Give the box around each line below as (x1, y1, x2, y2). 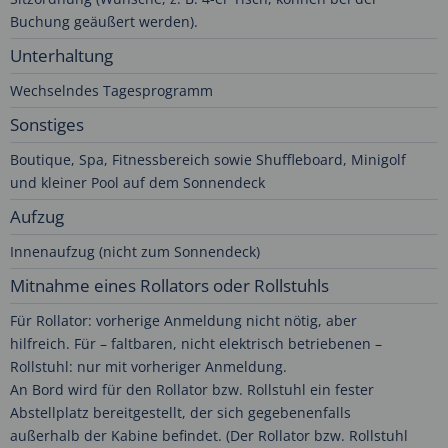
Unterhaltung (10, 44, 113, 68)
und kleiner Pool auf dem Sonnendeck (10, 173, 265, 193)
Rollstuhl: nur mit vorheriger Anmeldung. (10, 357, 287, 377)
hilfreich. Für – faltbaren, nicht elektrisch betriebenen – (10, 334, 382, 354)
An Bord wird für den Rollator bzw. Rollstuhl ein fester (10, 380, 374, 400)
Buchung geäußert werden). (10, 12, 198, 32)
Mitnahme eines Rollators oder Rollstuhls (10, 274, 329, 298)
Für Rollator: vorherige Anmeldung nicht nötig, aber (10, 311, 357, 331)
